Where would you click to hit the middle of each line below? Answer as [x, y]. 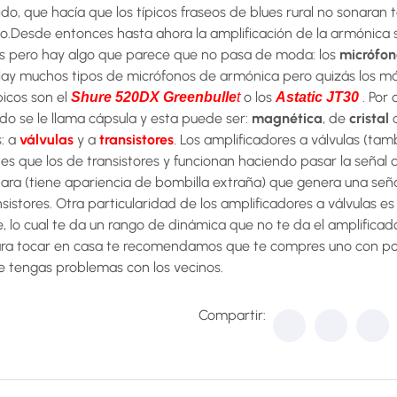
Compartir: [232, 315]
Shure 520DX [115, 97]
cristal [369, 118]
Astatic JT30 [317, 97]
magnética [287, 118]
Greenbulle [200, 97]
